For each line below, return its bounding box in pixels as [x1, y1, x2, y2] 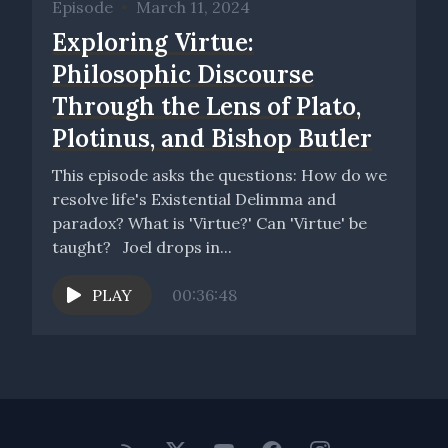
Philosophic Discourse [52, 59, 314, 91]
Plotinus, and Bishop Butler [52, 123, 372, 155]
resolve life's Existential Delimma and [52, 189, 336, 210]
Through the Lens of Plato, [52, 91, 361, 123]
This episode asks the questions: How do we [52, 165, 301, 186]
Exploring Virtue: [52, 27, 254, 59]
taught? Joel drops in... [123, 237, 232, 258]
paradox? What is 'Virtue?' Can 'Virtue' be [52, 213, 367, 234]
